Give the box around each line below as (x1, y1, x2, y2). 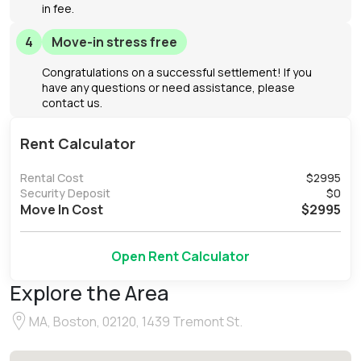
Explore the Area (10, 279, 169, 307)
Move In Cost (20, 201, 103, 218)
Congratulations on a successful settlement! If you (42, 64, 312, 80)
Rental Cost (20, 170, 84, 185)
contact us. (42, 95, 102, 110)
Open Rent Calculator (111, 247, 250, 265)
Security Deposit (20, 185, 110, 201)
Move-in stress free (52, 33, 177, 51)
